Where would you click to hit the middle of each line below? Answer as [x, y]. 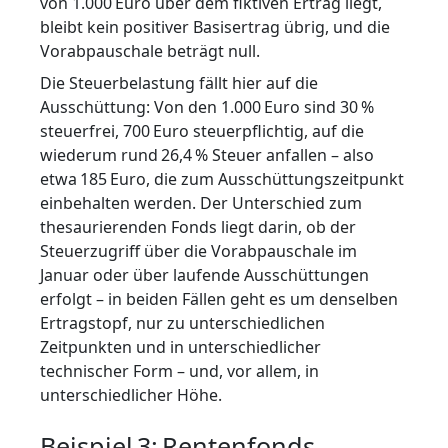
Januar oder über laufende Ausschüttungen [204, 274]
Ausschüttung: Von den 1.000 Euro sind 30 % [207, 106]
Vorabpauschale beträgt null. [150, 50]
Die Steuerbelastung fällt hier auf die [179, 82]
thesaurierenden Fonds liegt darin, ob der [198, 226]
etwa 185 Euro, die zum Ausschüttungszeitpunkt [222, 178]
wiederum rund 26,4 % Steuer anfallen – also [207, 154]
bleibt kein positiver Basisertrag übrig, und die [215, 26]
